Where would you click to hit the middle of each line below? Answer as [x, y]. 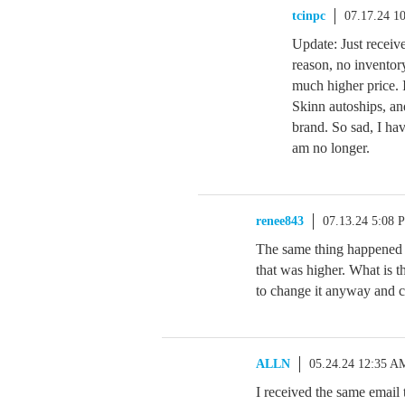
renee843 [280, 221]
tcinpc [309, 16]
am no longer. [331, 148]
